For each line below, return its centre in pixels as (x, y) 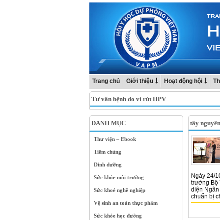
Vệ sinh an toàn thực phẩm (126, 203)
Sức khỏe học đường (118, 216)
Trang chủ (106, 81)
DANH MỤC (109, 123)
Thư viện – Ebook (115, 139)
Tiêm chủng (108, 152)
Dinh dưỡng (108, 165)
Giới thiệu (140, 81)
